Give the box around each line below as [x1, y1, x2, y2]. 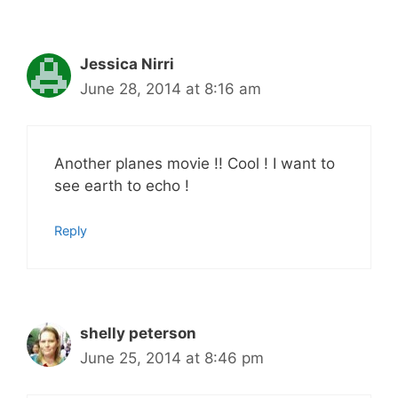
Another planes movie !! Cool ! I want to [54, 154, 335, 172]
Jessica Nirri [80, 55, 174, 74]
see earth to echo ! [54, 176, 189, 195]
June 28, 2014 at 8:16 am [80, 80, 261, 99]
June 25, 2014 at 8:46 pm [80, 349, 264, 368]
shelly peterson [80, 324, 196, 343]
